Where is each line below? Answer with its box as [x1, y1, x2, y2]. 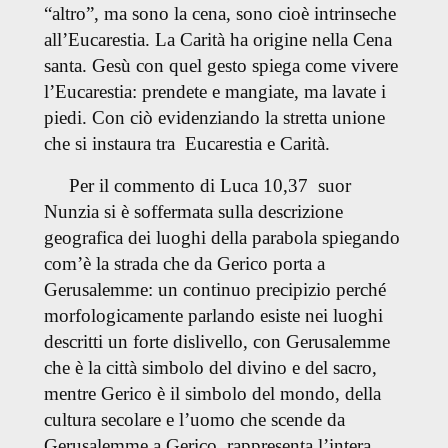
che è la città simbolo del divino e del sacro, [43, 357, 377, 379]
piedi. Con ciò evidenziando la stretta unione [43, 106, 385, 128]
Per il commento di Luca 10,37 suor [43, 175, 351, 197]
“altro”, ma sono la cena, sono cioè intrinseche [43, 2, 396, 24]
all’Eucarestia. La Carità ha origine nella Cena [43, 28, 392, 50]
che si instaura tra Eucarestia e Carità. [43, 132, 330, 154]
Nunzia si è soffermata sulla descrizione [43, 201, 343, 223]
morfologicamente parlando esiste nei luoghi [43, 305, 383, 327]
